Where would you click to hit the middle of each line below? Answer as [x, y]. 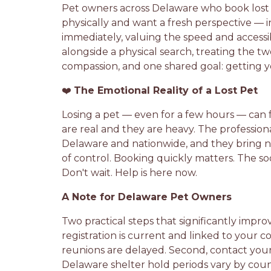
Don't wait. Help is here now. [129, 173]
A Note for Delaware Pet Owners [147, 197]
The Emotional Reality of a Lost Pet [166, 90]
